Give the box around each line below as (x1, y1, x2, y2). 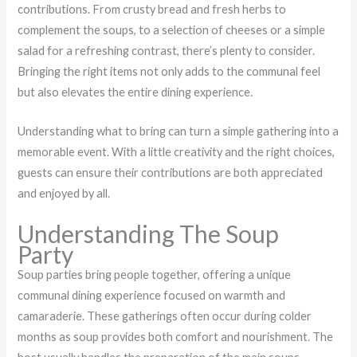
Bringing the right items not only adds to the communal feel (18, 64, 321, 78)
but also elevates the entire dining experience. (18, 84, 253, 99)
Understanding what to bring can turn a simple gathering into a (18, 124, 339, 139)
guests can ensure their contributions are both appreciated (18, 166, 324, 180)
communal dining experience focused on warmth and (18, 288, 286, 302)
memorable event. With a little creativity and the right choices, (18, 145, 335, 159)
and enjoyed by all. (18, 186, 111, 201)
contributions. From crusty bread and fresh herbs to (18, 2, 287, 16)
